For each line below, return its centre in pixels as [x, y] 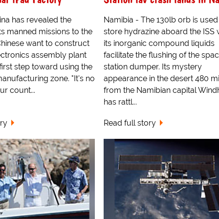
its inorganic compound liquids [159, 44]
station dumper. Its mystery [153, 67]
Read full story [130, 123]
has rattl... [120, 102]
